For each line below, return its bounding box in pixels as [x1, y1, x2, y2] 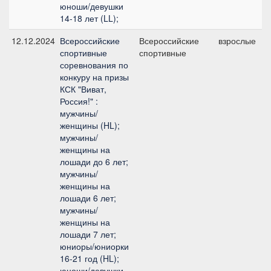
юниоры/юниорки [60, 240, 129, 252]
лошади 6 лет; [60, 192, 116, 204]
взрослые [218, 34, 256, 47]
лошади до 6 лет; [60, 155, 128, 168]
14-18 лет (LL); [60, 12, 119, 24]
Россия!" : [60, 95, 98, 107]
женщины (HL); [60, 119, 120, 131]
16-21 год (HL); [60, 252, 119, 264]
